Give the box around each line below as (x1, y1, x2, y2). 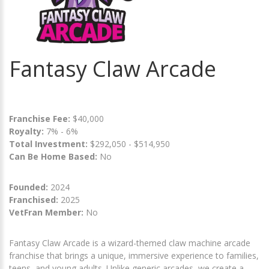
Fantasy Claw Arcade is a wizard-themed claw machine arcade (9, 237, 250, 249)
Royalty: (9, 125, 44, 137)
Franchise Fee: (9, 112, 73, 124)
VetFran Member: (9, 206, 83, 218)
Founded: (9, 181, 48, 193)
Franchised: (9, 193, 58, 205)
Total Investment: (9, 138, 90, 150)
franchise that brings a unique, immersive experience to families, (9, 249, 259, 261)
